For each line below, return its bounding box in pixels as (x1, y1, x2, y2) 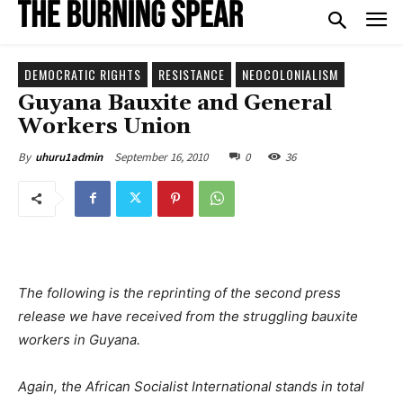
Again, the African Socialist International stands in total (18, 377, 364, 395)
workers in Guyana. (18, 330, 140, 348)
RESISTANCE (158, 64, 225, 84)
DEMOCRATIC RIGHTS (24, 64, 141, 84)
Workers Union (18, 112, 191, 140)
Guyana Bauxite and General (18, 89, 332, 117)
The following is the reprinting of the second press (18, 283, 341, 301)
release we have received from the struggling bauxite (18, 307, 358, 325)
